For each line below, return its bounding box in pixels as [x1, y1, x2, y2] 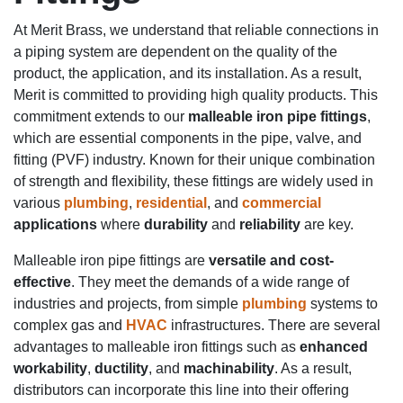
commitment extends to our [13, 108, 188, 124]
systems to [307, 295, 378, 311]
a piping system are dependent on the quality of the [13, 43, 337, 59]
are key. [300, 216, 357, 232]
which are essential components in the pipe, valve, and [13, 130, 362, 146]
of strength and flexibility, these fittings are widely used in [13, 173, 373, 189]
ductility [94, 360, 148, 376]
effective [13, 273, 71, 290]
